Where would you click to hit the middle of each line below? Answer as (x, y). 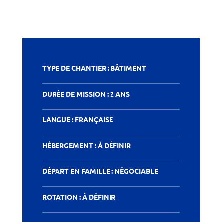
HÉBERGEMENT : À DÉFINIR (86, 145)
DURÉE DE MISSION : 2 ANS (86, 93)
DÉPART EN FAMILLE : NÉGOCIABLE (100, 171)
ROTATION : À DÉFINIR (79, 196)
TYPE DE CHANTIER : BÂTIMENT (94, 68)
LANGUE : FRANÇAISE (77, 119)
